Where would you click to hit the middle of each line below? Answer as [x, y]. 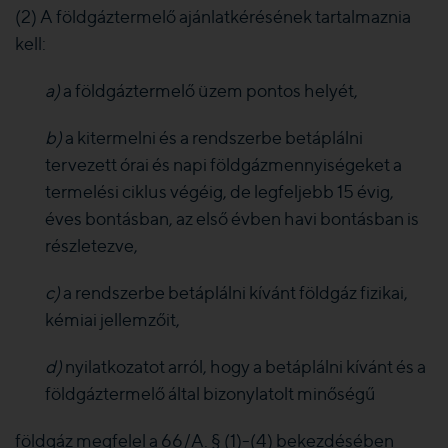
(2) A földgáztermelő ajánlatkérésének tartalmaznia [213, 16]
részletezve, [91, 245]
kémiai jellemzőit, [112, 319]
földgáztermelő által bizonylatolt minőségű [210, 393]
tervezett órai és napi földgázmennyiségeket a [223, 164]
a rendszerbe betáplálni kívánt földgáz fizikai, [235, 292]
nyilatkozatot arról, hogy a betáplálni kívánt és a [245, 366]
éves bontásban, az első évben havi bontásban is [232, 218]
